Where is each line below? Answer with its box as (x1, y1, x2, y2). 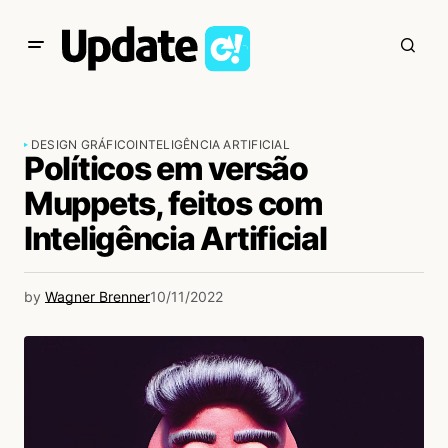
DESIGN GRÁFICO (31, 137, 136, 152)
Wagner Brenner (45, 288, 150, 305)
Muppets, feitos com (24, 184, 323, 223)
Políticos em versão (24, 149, 308, 188)
